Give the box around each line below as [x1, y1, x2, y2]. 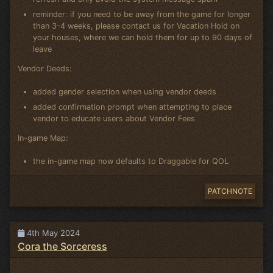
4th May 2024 [24, 228, 80, 238]
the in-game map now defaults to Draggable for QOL [33, 157, 229, 166]
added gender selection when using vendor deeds [33, 87, 217, 97]
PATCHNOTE [207, 186, 252, 196]
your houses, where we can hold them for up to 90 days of [33, 33, 253, 43]
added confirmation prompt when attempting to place [33, 102, 232, 112]
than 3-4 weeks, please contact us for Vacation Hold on [33, 21, 240, 31]
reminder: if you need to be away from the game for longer [33, 10, 251, 19]
